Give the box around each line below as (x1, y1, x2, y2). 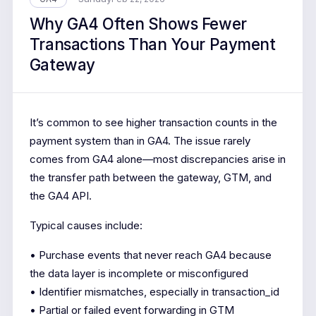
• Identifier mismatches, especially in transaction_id (29, 284, 279, 298)
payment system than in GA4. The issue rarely (29, 133, 250, 147)
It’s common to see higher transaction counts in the (29, 115, 277, 129)
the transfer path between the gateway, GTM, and (29, 170, 272, 184)
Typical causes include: (29, 218, 142, 232)
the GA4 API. (29, 188, 92, 202)
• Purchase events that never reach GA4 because (29, 248, 272, 262)
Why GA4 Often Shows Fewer (29, 13, 247, 33)
